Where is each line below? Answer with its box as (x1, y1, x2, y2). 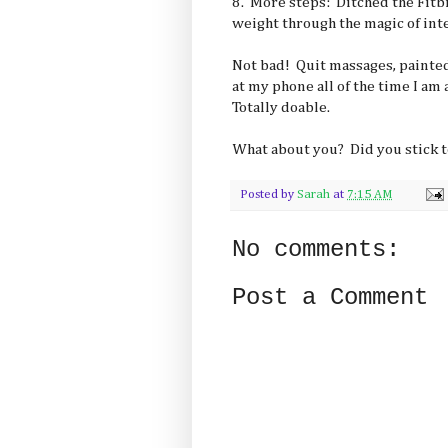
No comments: (232, 235, 400, 263)
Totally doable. (232, 99, 330, 115)
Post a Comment (232, 283, 428, 311)
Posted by (240, 187, 297, 201)
